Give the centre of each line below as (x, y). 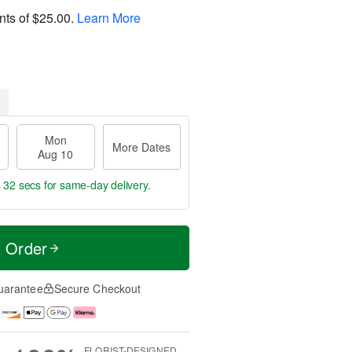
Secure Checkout (97, 288)
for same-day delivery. (96, 185)
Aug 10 (56, 154)
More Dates (142, 147)
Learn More (109, 17)
